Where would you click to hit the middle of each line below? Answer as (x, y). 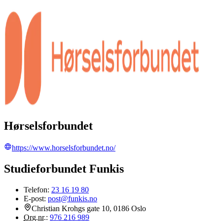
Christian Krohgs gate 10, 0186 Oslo (89, 208)
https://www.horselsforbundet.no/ (64, 148)
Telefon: (37, 189)
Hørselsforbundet (48, 126)
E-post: (36, 198)
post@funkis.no (73, 198)
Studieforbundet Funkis (64, 168)
